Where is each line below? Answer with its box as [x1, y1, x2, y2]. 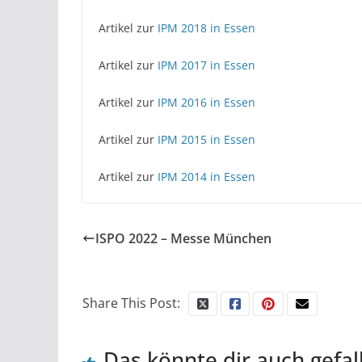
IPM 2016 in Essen [158, 95, 255, 111]
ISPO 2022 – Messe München [95, 229, 271, 248]
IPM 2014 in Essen [158, 169, 255, 185]
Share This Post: [82, 294, 180, 313]
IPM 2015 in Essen [158, 132, 255, 148]
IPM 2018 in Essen [158, 20, 255, 36]
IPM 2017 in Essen [158, 57, 255, 74]
